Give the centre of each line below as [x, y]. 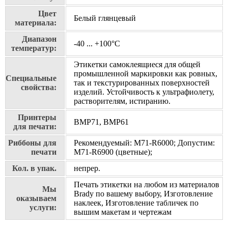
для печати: [35, 127]
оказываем [36, 198]
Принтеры [37, 118]
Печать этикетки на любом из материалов [147, 185]
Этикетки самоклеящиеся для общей [137, 65]
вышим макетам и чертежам [123, 212]
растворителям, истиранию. [122, 101]
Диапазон [39, 39]
